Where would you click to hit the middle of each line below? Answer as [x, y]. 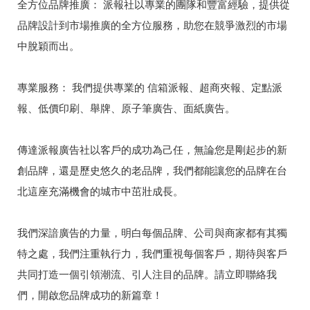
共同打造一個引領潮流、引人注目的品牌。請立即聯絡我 [147, 274]
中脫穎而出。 [48, 46]
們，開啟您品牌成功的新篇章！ [90, 295]
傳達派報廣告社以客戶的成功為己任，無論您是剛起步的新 [152, 149]
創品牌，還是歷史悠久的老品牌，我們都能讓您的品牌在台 [152, 170]
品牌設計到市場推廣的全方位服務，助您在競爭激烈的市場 [152, 25]
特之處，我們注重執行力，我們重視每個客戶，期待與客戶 [152, 253]
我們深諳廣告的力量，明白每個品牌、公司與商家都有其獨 [152, 232]
